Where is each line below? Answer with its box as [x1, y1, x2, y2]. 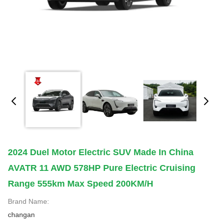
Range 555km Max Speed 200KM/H [8, 179, 153, 189]
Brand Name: [8, 197, 49, 205]
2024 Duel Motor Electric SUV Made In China [8, 147, 193, 157]
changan [8, 211, 35, 219]
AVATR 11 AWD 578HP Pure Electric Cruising [8, 163, 195, 173]
